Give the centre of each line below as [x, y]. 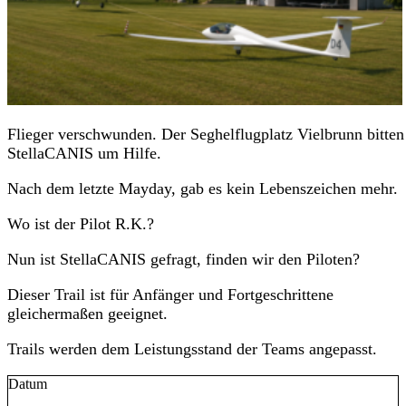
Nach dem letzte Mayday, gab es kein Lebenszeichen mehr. [203, 189]
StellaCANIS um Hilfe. [84, 154]
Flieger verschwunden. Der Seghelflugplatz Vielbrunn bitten [206, 135]
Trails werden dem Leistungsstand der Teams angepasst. [192, 349]
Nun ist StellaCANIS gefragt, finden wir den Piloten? [184, 260]
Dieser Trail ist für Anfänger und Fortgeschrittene [170, 295]
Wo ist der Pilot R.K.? [81, 224]
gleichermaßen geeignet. [87, 314]
